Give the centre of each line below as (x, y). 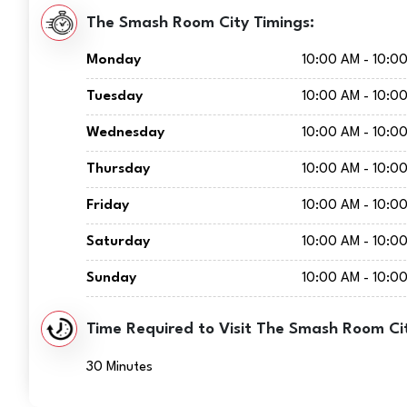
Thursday (119, 169)
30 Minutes (120, 367)
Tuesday (115, 96)
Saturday (119, 242)
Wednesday (126, 133)
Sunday (112, 278)
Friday (108, 205)
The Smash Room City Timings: (201, 23)
